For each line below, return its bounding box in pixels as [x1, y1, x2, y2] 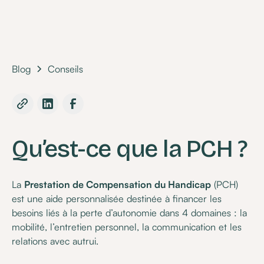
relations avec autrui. [12, 235, 99, 247]
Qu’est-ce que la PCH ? [12, 134, 247, 163]
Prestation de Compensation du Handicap [24, 179, 212, 191]
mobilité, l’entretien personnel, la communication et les [12, 221, 242, 233]
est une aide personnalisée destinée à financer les [12, 193, 222, 205]
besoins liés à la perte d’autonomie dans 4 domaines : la [12, 207, 247, 219]
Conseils [47, 63, 83, 75]
